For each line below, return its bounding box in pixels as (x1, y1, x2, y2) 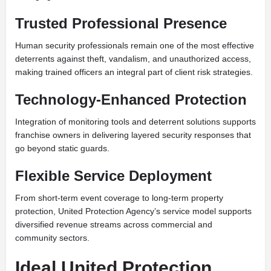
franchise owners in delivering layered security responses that (15, 130, 251, 140)
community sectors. (15, 233, 90, 243)
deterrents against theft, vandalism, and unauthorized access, (15, 54, 251, 64)
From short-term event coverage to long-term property (15, 193, 223, 203)
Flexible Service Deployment (15, 168, 212, 184)
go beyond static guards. (15, 143, 109, 154)
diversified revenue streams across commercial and (15, 220, 212, 230)
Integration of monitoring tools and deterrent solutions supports (15, 117, 256, 127)
